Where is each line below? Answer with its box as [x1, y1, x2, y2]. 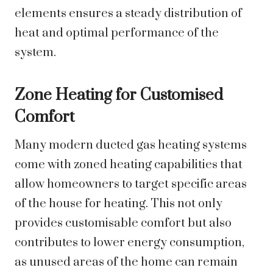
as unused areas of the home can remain [15, 255, 238, 271]
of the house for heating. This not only [15, 196, 222, 212]
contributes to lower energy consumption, [15, 235, 244, 251]
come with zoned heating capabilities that [15, 157, 243, 173]
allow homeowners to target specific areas [15, 177, 247, 193]
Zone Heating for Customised [15, 85, 223, 106]
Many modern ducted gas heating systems [15, 138, 247, 154]
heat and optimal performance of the [15, 26, 219, 41]
